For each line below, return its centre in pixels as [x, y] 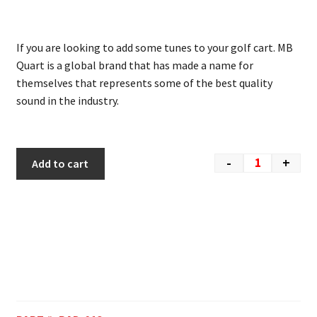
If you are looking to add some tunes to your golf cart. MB [154, 47]
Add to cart [60, 164]
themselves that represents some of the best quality [144, 82]
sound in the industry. [67, 100]
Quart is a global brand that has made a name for [134, 65]
